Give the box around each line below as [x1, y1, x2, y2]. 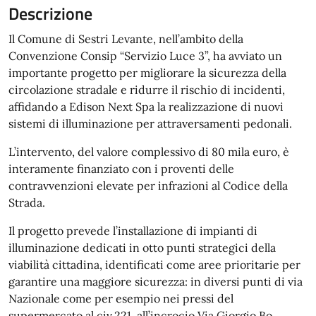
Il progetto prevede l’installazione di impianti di [8, 224, 257, 238]
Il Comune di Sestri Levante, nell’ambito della [8, 32, 243, 46]
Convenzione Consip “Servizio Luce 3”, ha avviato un [8, 49, 282, 63]
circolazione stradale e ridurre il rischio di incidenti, [8, 83, 285, 97]
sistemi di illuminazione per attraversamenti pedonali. [8, 116, 292, 130]
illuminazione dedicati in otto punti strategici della [8, 241, 276, 255]
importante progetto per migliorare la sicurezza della [8, 66, 286, 80]
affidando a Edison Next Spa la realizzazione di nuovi [8, 99, 284, 114]
